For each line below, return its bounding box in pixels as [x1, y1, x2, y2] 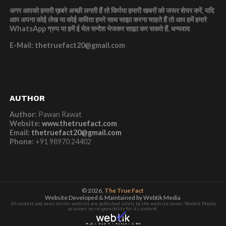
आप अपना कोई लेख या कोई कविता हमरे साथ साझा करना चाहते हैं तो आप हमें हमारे [9, 15, 207, 24]
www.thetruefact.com [41, 119, 117, 128]
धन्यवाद [171, 24, 190, 33]
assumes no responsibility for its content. [68, 206, 158, 212]
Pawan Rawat [36, 110, 82, 119]
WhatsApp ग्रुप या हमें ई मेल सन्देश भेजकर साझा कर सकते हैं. [9, 24, 171, 33]
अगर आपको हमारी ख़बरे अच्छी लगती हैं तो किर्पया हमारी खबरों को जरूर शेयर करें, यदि [9, 6, 214, 15]
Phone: [9, 137, 34, 146]
